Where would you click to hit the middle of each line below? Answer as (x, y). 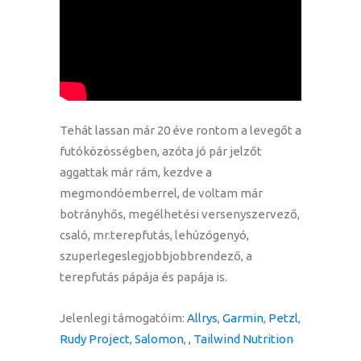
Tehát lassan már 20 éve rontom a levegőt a (180, 131)
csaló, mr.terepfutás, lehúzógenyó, (154, 235)
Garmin (243, 318)
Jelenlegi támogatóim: (123, 318)
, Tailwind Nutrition (241, 339)
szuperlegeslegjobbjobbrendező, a (156, 256)
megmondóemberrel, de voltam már (161, 193)
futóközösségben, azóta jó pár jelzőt (161, 151)
